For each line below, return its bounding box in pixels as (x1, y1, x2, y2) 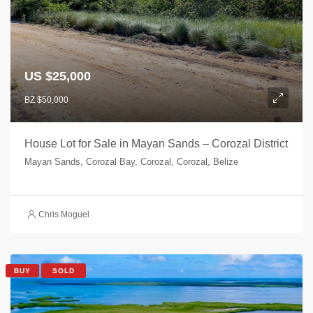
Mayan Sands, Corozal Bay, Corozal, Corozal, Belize (24, 156, 238, 167)
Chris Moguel (38, 210, 89, 219)
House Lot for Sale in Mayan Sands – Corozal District (24, 138, 288, 150)
